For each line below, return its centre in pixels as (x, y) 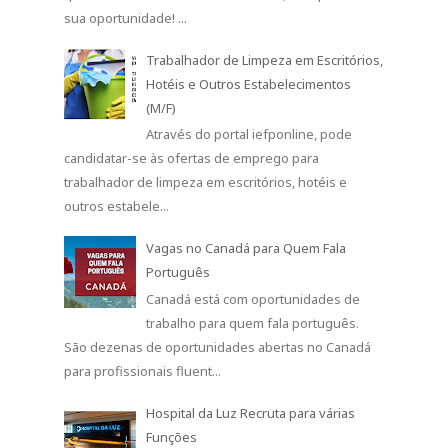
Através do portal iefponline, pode (249, 134)
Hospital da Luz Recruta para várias (251, 412)
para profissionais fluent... (142, 370)
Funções (172, 436)
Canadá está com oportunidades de (253, 298)
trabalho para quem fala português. (253, 322)
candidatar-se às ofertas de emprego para (191, 158)
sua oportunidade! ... (125, 17)
